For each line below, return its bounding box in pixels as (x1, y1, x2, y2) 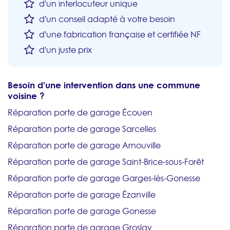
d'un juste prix (37, 44, 92, 56)
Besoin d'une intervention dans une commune (8, 79, 200, 92)
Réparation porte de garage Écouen (8, 107, 152, 119)
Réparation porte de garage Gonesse (8, 205, 156, 217)
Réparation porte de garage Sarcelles (8, 123, 156, 135)
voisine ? (8, 89, 45, 103)
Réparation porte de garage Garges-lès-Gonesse (8, 172, 200, 184)
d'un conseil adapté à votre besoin (37, 13, 175, 25)
